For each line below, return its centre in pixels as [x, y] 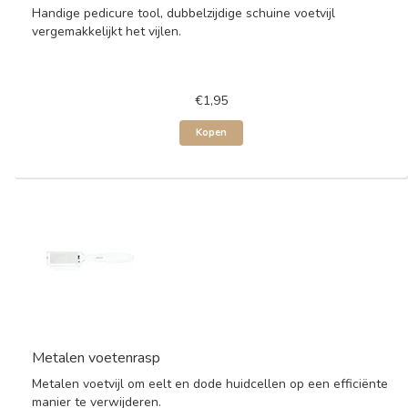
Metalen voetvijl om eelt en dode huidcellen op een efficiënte [210, 384]
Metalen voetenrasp [96, 358]
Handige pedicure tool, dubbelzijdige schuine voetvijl [184, 13]
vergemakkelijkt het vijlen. [107, 31]
